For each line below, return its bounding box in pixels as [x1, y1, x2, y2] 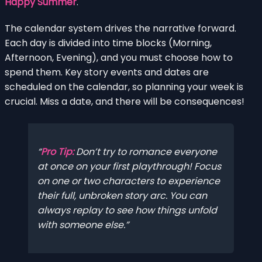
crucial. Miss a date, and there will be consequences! [5, 94, 244, 108]
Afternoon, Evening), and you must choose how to [5, 50, 233, 64]
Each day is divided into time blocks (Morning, [5, 36, 212, 50]
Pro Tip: [41, 145, 74, 159]
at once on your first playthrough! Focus [37, 160, 221, 174]
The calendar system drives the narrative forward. [5, 21, 236, 35]
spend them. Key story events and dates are [5, 65, 209, 79]
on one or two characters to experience [37, 174, 220, 188]
